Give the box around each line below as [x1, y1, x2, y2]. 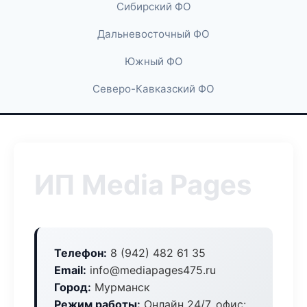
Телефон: [54, 246, 107, 260]
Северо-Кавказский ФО [93, 82, 214, 95]
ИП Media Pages [34, 168, 251, 201]
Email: [54, 263, 86, 277]
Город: [54, 280, 91, 294]
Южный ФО [124, 55, 183, 68]
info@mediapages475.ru [86, 263, 216, 277]
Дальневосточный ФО [97, 27, 210, 40]
